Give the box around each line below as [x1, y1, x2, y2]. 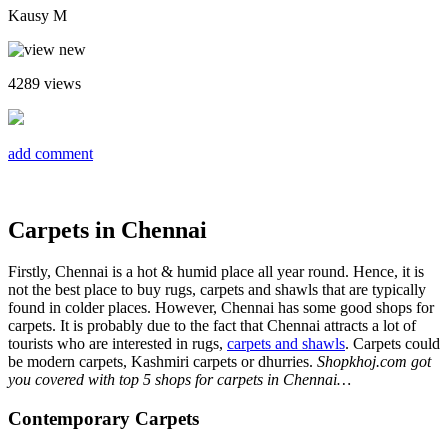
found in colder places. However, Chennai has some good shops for [8, 299, 434, 317]
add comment [8, 144, 93, 162]
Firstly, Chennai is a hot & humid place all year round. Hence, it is [8, 263, 424, 281]
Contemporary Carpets [8, 408, 199, 430]
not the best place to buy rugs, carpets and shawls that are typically [8, 281, 426, 299]
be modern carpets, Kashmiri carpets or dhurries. [8, 353, 317, 371]
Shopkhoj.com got [317, 353, 431, 371]
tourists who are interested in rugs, [8, 335, 227, 353]
